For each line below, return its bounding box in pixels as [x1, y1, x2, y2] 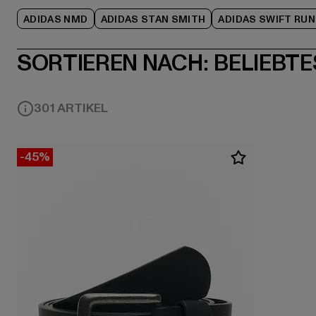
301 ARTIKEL [34, 99, 108, 118]
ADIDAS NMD [23, 13, 88, 27]
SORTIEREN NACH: [17, 47, 209, 79]
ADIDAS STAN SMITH [100, 13, 206, 27]
